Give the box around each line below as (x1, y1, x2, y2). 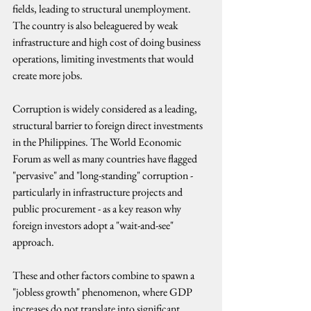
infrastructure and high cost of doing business (12, 35, 203, 49)
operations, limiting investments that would (12, 51, 196, 66)
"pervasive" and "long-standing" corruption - (12, 168, 195, 183)
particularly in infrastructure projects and (12, 185, 185, 199)
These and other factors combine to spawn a (12, 268, 196, 283)
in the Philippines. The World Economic (12, 135, 184, 149)
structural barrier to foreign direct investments (12, 118, 205, 133)
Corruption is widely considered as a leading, (12, 101, 199, 116)
